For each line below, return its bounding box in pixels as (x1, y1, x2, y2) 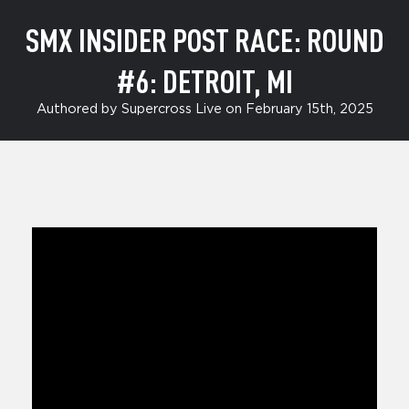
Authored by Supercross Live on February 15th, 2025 (36, 102, 373, 117)
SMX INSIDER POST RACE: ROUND (25, 20, 384, 59)
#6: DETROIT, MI (116, 61, 293, 100)
